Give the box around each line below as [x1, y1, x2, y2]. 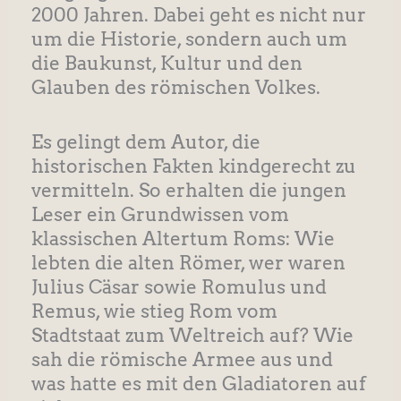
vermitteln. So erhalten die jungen [30, 178, 346, 201]
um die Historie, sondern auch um [30, 28, 347, 51]
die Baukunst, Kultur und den [30, 52, 303, 75]
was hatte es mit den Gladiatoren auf [30, 371, 366, 395]
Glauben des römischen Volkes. [30, 76, 320, 99]
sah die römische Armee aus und [30, 347, 333, 371]
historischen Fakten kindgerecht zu [30, 154, 356, 177]
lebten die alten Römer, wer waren [30, 251, 346, 274]
